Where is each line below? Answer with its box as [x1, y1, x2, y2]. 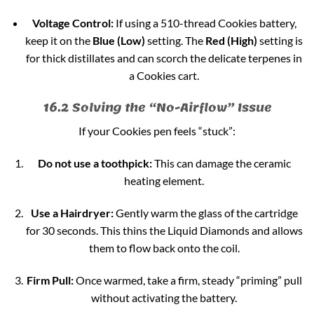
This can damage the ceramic [151, 156, 291, 170]
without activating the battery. [91, 290, 238, 304]
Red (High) [205, 34, 258, 48]
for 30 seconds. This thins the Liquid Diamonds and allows [25, 223, 303, 237]
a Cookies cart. [129, 69, 200, 83]
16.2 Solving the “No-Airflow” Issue [42, 96, 272, 119]
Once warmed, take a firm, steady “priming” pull [73, 273, 302, 287]
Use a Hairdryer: [30, 205, 114, 219]
